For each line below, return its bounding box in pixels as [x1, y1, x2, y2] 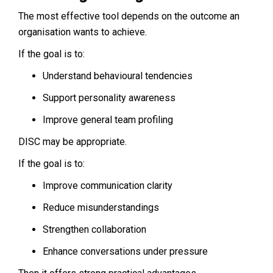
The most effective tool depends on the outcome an [18, 10, 239, 22]
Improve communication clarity [43, 179, 172, 191]
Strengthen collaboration [43, 223, 146, 235]
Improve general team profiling [43, 113, 173, 126]
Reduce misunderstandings [43, 201, 159, 213]
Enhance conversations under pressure [43, 245, 208, 257]
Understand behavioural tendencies [43, 69, 193, 82]
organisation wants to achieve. [18, 26, 147, 38]
